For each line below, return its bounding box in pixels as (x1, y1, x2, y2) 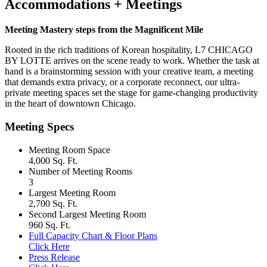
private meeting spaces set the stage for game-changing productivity (5, 88, 258, 98)
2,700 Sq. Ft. (29, 198, 77, 209)
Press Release (29, 252, 80, 262)
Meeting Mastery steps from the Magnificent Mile (5, 24, 203, 35)
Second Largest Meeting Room (29, 209, 146, 219)
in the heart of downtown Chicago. (5, 98, 136, 109)
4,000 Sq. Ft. (29, 155, 77, 166)
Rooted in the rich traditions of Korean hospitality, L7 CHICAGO (5, 45, 253, 55)
